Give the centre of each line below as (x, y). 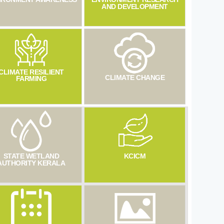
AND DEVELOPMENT (135, 6)
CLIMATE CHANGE (135, 78)
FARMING (31, 79)
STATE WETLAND (31, 156)
